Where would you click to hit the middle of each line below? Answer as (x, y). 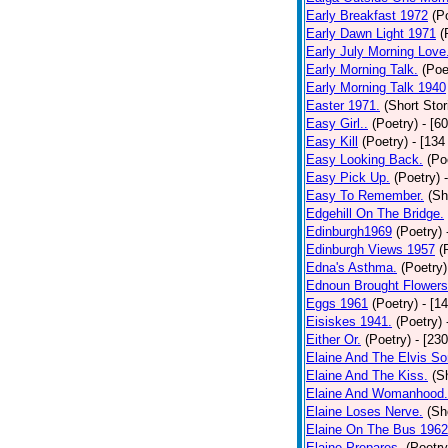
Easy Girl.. (337, 123)
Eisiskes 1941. (349, 321)
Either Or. (333, 339)
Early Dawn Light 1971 (371, 33)
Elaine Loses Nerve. (364, 411)
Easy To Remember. (365, 195)
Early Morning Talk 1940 (376, 87)
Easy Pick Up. (348, 177)
